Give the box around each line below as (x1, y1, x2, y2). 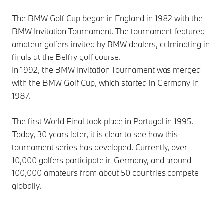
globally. (12, 180, 41, 191)
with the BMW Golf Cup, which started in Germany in (12, 77, 199, 88)
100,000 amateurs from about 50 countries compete (12, 167, 199, 178)
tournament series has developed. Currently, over (12, 141, 187, 152)
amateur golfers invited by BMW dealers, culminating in (12, 38, 210, 49)
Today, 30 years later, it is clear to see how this (12, 128, 178, 139)
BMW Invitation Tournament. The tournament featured (12, 25, 205, 36)
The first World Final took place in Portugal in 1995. (12, 115, 193, 126)
